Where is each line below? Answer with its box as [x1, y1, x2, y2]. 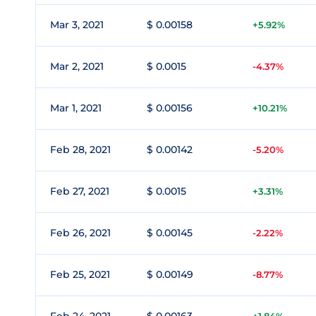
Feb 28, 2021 [50, 143, 111, 156]
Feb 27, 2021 [50, 185, 109, 197]
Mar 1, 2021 [50, 102, 102, 114]
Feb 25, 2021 [50, 268, 110, 281]
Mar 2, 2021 [50, 60, 104, 73]
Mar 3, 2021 [50, 18, 104, 31]
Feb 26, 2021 [50, 226, 111, 239]
